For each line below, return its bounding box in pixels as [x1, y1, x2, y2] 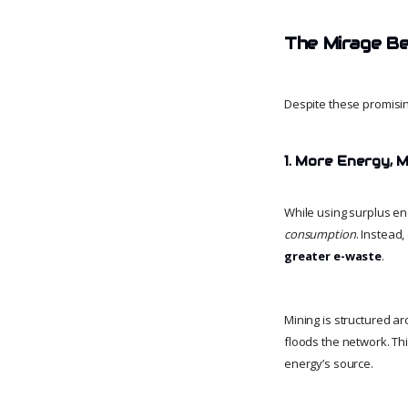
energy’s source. [284, 355, 373, 372]
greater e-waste [284, 248, 382, 265]
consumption [284, 226, 356, 243]
